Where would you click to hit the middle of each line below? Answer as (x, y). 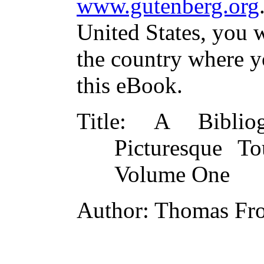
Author (110, 210)
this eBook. (130, 85)
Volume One (172, 174)
